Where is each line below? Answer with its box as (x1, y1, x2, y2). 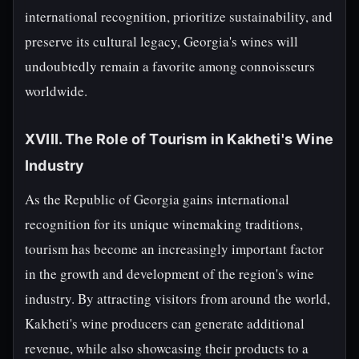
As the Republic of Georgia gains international (25, 190, 289, 208)
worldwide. (25, 82, 87, 100)
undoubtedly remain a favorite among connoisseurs (25, 57, 315, 75)
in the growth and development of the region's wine (25, 264, 314, 283)
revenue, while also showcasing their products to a (25, 339, 309, 357)
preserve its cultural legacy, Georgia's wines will (25, 32, 298, 50)
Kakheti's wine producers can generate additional (25, 314, 305, 333)
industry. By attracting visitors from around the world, (25, 289, 330, 308)
